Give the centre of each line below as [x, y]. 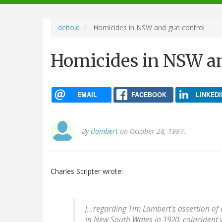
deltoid [69, 27]
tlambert [104, 131]
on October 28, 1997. [152, 131]
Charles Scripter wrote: [87, 171]
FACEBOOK [149, 94]
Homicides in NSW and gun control [148, 27]
